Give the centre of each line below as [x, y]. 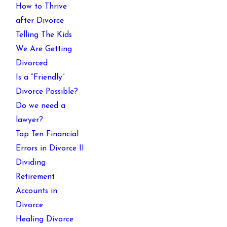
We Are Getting [44, 49]
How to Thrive [42, 7]
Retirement [35, 177]
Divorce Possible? [47, 92]
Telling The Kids [44, 35]
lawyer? [30, 120]
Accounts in [37, 191]
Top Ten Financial [47, 135]
